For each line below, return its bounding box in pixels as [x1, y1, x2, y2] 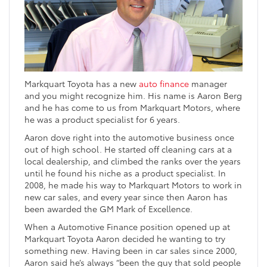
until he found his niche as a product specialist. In [24, 166, 226, 179]
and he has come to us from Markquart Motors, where [24, 101, 240, 113]
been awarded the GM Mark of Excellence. [24, 202, 193, 215]
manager [189, 77, 227, 89]
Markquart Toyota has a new [24, 77, 139, 89]
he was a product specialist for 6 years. [24, 113, 180, 125]
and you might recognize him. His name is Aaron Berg [24, 89, 242, 101]
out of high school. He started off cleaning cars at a [24, 142, 232, 155]
